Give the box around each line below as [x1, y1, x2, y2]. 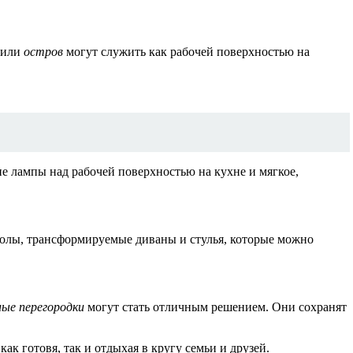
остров [24, 45, 63, 59]
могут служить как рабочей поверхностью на [63, 45, 310, 59]
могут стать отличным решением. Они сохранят [84, 300, 347, 314]
